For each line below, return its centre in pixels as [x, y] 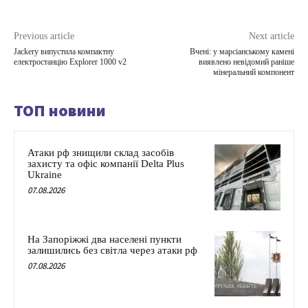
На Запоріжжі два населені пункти [104, 239]
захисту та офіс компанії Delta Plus [106, 163]
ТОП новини [60, 110]
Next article [271, 36]
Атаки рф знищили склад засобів [101, 152]
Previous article [44, 36]
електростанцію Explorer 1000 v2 [70, 62]
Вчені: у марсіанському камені [242, 51]
